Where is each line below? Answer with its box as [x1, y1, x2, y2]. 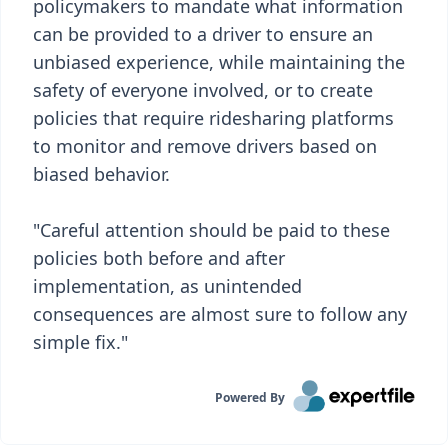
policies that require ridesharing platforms [33, 106, 394, 130]
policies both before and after [33, 246, 285, 270]
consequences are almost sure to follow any [33, 302, 407, 326]
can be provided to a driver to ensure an [33, 22, 373, 46]
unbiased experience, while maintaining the [33, 50, 405, 74]
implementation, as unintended [33, 274, 302, 298]
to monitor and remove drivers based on [33, 134, 377, 158]
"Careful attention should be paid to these [33, 218, 390, 242]
